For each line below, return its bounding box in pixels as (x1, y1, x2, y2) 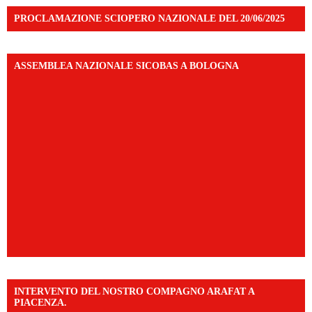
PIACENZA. (14, 297, 67, 309)
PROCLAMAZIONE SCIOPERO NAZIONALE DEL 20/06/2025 (14, 13, 285, 24)
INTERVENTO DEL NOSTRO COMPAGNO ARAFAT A (14, 286, 254, 297)
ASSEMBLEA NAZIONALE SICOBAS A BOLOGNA (14, 61, 239, 72)
